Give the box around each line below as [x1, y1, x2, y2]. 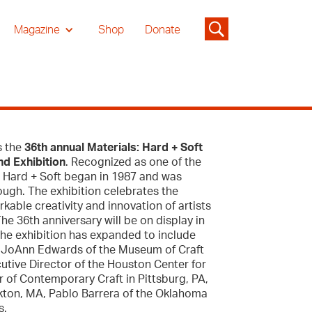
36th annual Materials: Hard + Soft [24, 142, 203, 153]
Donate [144, 24, 180, 36]
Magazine [13, 24, 60, 36]
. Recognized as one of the [65, 157, 202, 168]
